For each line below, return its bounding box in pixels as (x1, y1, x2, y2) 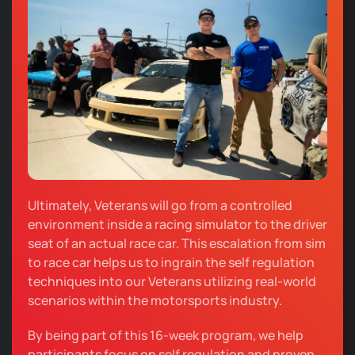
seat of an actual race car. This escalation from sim (28, 235, 326, 253)
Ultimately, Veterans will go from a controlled (28, 197, 292, 215)
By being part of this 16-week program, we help (28, 326, 303, 345)
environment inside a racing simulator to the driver (28, 216, 327, 234)
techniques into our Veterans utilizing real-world (28, 273, 316, 291)
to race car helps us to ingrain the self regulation (28, 254, 315, 272)
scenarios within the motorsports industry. (28, 292, 282, 310)
